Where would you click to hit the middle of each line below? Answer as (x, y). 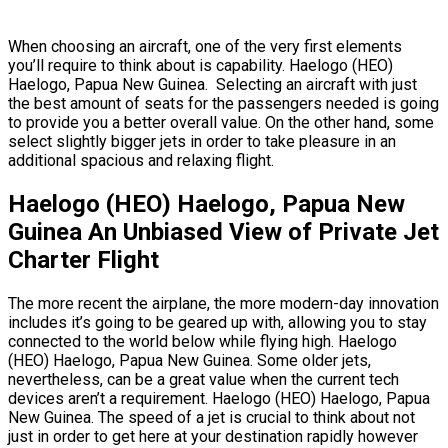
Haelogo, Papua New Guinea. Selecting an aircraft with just (212, 85)
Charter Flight (83, 260)
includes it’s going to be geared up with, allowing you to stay (217, 323)
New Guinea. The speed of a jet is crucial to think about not (211, 418)
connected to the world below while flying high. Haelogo (202, 342)
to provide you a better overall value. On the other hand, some (221, 123)
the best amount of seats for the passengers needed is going (223, 104)
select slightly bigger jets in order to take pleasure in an (202, 142)
